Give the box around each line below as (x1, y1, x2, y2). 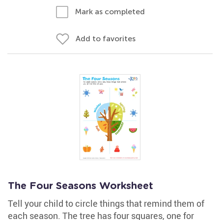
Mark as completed (75, 7, 145, 16)
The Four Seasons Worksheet (8, 181, 153, 191)
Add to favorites (76, 34, 136, 43)
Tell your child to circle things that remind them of (8, 197, 204, 209)
